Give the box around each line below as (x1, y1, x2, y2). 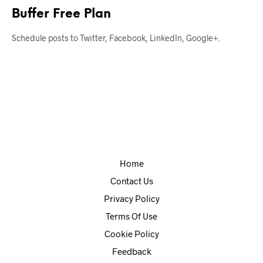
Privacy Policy (103, 193, 160, 204)
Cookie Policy (104, 228, 159, 239)
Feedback (112, 245, 151, 257)
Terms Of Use (106, 210, 157, 221)
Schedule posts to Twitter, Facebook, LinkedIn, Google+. (12, 32, 220, 43)
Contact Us (110, 175, 153, 186)
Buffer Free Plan (12, 7, 111, 21)
